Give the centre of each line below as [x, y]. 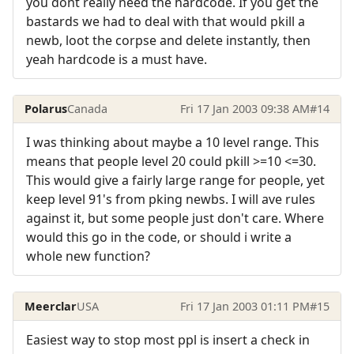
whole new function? [88, 256]
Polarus [46, 109]
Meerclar [51, 306]
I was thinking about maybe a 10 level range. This [173, 143]
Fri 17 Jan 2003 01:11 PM [245, 306]
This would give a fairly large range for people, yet [175, 181]
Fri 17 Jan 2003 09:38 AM [245, 109]
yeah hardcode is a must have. [117, 59]
